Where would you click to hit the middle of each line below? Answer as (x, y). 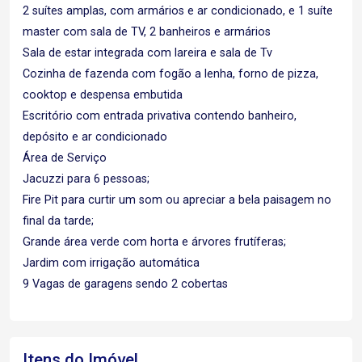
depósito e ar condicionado (95, 137)
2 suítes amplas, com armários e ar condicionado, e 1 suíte (178, 11)
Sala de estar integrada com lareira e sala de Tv (147, 53)
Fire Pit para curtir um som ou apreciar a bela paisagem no (177, 200)
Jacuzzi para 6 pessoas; (86, 179)
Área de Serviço (65, 158)
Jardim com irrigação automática (111, 263)
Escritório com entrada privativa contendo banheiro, (160, 116)
